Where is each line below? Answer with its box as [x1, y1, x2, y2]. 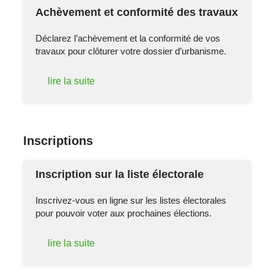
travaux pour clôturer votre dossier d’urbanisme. [35, 46, 227, 57]
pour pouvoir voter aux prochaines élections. [35, 207, 212, 218]
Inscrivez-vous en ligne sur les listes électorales [35, 194, 227, 206]
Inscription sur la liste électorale [35, 168, 204, 180]
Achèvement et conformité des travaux [35, 6, 239, 19]
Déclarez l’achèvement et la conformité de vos [35, 33, 221, 44]
